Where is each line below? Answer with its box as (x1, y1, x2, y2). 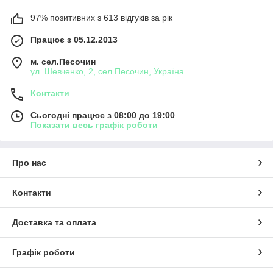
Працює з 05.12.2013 (30, 34, 118, 44)
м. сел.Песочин (30, 56, 96, 66)
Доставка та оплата (12, 217, 96, 227)
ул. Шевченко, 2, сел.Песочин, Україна (30, 66, 184, 76)
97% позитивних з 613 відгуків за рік (30, 12, 172, 23)
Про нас (12, 157, 46, 168)
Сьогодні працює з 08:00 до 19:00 (30, 110, 175, 120)
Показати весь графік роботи (30, 119, 158, 130)
